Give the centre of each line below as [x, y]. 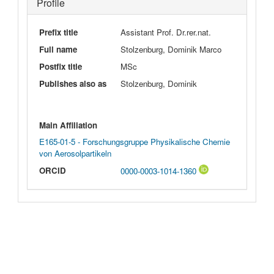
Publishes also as [72, 84]
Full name [58, 50]
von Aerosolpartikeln [75, 153]
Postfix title [60, 67]
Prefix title [58, 32]
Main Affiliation [68, 125]
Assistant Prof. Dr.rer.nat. [166, 32]
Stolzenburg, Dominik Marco [171, 50]
